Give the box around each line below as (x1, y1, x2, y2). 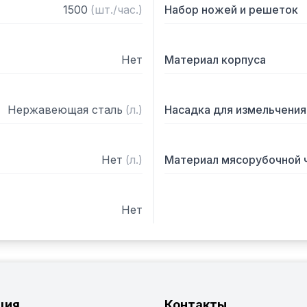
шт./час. (95, 3, 138, 16)
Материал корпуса (164, 53, 266, 66)
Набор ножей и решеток (164, 3, 298, 16)
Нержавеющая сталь (8, 103, 123, 116)
